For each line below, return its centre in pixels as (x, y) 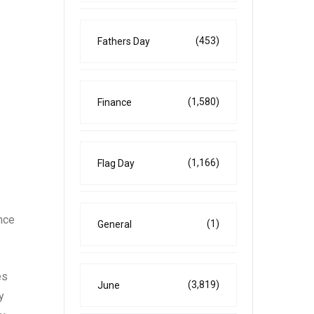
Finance (115, 102)
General (115, 224)
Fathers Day (124, 41)
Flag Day (116, 163)
